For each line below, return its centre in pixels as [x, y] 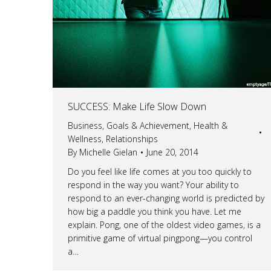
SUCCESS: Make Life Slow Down [137, 106]
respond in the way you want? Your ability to [153, 184]
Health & [211, 125]
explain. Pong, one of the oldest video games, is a [164, 224]
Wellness [85, 139]
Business [85, 125]
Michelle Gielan [108, 152]
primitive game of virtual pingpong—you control [160, 238]
